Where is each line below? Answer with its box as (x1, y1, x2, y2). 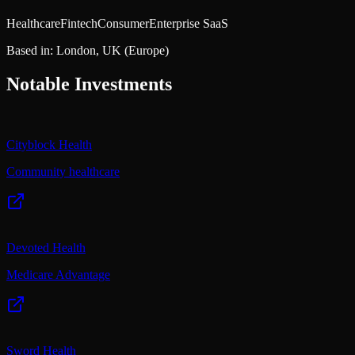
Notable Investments (6, 74, 172, 95)
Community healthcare (6, 165, 120, 179)
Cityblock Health (6, 138, 92, 152)
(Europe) (121, 44, 169, 58)
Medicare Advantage (6, 268, 110, 282)
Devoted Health (6, 241, 86, 255)
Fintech (60, 17, 97, 31)
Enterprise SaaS (149, 17, 228, 31)
